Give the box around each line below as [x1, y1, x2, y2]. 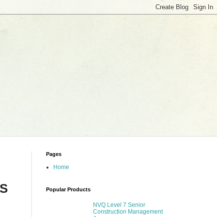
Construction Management [93, 208, 163, 216]
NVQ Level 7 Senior [93, 201, 145, 209]
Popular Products [46, 186, 91, 192]
